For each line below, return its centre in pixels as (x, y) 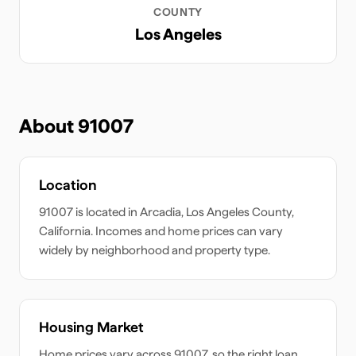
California (65, 231)
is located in (106, 212)
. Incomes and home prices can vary (187, 231)
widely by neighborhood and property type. (155, 250)
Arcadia (161, 212)
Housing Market (91, 327)
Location (68, 185)
